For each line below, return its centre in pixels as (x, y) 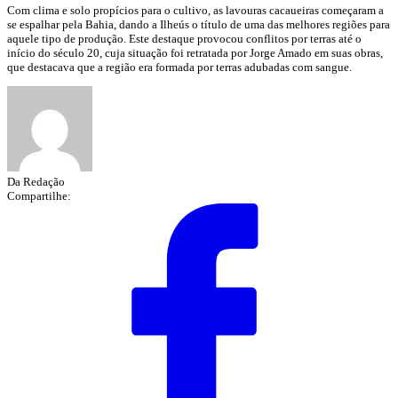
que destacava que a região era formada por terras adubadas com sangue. (179, 67)
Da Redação (36, 181)
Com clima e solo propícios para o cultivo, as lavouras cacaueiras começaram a (195, 10)
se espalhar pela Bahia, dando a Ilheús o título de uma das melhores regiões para (199, 24)
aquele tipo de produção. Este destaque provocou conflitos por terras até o (184, 38)
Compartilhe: (39, 195)
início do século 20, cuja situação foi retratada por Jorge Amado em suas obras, (195, 52)
